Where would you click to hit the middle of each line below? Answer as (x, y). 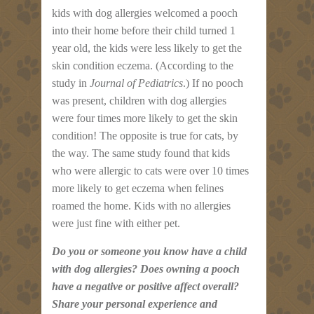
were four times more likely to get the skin (145, 118)
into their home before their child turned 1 (144, 30)
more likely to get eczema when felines (138, 188)
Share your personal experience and (135, 303)
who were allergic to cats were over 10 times (150, 170)
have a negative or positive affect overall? (145, 286)
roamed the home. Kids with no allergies (141, 205)
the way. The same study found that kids (141, 153)
